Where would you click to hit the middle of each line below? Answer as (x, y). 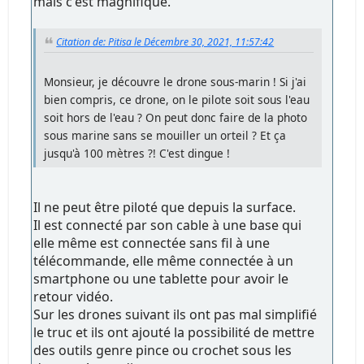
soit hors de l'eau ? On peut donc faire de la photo (176, 118)
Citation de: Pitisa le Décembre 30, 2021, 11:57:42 (165, 42)
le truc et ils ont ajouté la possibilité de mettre (174, 333)
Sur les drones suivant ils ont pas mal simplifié (175, 315)
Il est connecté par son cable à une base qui (168, 225)
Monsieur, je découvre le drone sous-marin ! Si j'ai (175, 82)
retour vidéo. (74, 297)
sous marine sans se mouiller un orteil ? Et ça (165, 136)
